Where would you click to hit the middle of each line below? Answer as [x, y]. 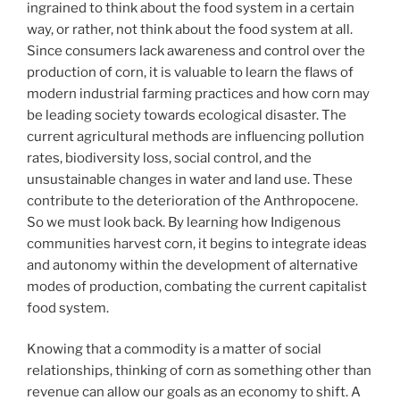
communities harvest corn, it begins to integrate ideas [197, 243]
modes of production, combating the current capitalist [197, 286]
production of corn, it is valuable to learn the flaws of [190, 72]
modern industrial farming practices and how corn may [198, 93]
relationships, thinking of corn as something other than [199, 371]
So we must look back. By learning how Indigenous [184, 222]
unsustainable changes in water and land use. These [190, 179]
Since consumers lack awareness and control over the [196, 50]
